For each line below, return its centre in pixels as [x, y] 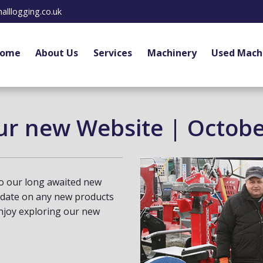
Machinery [172, 53]
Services [112, 53]
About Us [57, 53]
